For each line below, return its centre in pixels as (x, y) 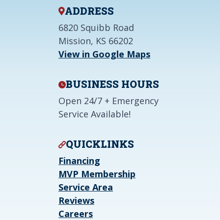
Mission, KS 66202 (96, 41)
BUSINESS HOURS (112, 84)
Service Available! (95, 114)
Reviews (76, 201)
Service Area (86, 187)
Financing (79, 161)
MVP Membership (97, 174)
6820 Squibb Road (96, 28)
